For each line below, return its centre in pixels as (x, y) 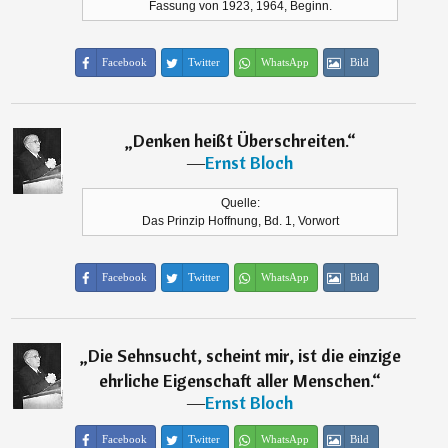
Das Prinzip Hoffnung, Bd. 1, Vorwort (240, 221)
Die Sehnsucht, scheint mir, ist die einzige (244, 356)
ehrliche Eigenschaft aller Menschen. (236, 381)
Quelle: (240, 203)
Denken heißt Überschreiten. (239, 141)
